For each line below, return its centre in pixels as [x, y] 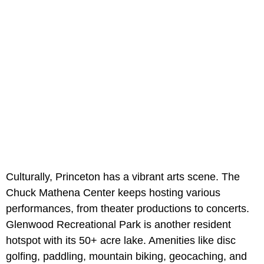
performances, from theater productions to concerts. [128, 208]
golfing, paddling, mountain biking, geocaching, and [126, 256]
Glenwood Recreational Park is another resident [118, 224]
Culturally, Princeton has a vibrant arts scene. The [123, 176]
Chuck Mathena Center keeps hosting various [113, 192]
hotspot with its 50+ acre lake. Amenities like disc [121, 240]
